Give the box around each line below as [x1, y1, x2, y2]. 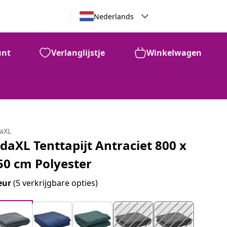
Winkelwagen [146, 47, 202, 58]
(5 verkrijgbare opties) [13, 177, 98, 188]
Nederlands [93, 11, 134, 21]
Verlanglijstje [51, 47, 105, 58]
